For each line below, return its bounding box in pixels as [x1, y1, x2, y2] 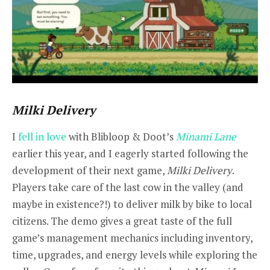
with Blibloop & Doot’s [66, 129, 176, 143]
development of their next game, [12, 163, 167, 177]
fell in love [18, 129, 66, 143]
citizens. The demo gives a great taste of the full [12, 213, 232, 228]
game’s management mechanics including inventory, [12, 230, 253, 245]
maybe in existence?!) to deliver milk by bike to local [12, 196, 252, 211]
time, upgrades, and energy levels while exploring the [12, 247, 257, 262]
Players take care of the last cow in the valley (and [12, 180, 243, 194]
